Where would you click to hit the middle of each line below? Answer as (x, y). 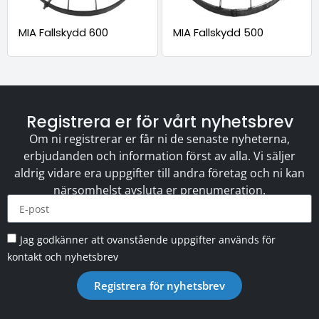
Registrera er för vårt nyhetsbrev (159, 121)
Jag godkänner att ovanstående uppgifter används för (148, 239)
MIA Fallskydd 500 (218, 33)
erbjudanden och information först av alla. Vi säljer (159, 156)
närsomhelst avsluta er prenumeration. (159, 190)
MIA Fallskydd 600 (63, 33)
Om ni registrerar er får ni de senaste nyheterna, (159, 138)
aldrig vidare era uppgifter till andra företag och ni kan (159, 173)
